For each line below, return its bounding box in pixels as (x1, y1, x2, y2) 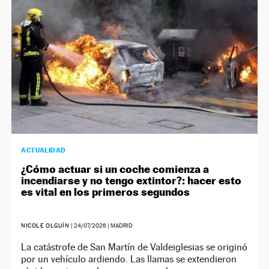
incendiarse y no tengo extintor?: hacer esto (21, 174, 242, 187)
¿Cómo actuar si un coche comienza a (21, 162, 210, 175)
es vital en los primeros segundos (21, 185, 190, 198)
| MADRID (106, 222, 133, 229)
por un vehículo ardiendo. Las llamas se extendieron (21, 253, 237, 265)
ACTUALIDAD (21, 145, 66, 154)
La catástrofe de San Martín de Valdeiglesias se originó (21, 241, 248, 253)
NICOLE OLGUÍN (21, 222, 70, 229)
